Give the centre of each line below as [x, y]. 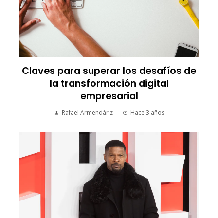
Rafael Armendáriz [87, 113]
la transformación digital [109, 84]
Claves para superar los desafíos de [109, 71]
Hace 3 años [147, 113]
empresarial [109, 96]
